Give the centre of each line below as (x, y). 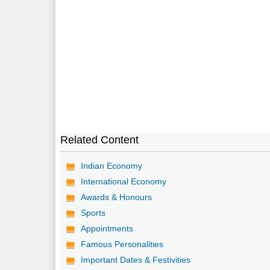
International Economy (124, 181)
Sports (93, 212)
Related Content (100, 140)
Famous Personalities (122, 244)
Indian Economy (112, 165)
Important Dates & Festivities (136, 259)
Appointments (107, 228)
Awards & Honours (117, 197)
